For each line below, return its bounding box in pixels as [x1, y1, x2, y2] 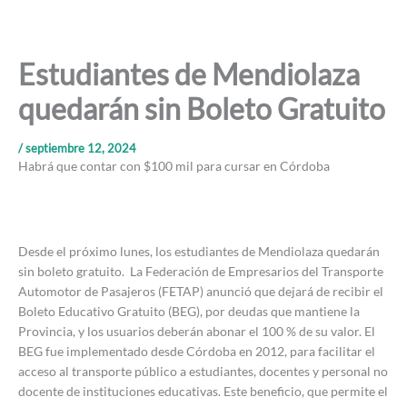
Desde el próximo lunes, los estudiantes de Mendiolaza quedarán [18, 243, 380, 260]
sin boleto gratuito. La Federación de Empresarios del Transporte [18, 263, 383, 280]
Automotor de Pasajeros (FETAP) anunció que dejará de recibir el [18, 283, 383, 300]
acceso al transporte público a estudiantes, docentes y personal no [18, 363, 388, 380]
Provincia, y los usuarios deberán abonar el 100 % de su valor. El [18, 323, 375, 340]
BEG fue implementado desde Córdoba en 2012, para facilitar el [18, 343, 375, 360]
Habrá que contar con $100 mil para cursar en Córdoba [18, 158, 330, 174]
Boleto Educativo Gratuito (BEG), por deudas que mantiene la [18, 303, 360, 320]
